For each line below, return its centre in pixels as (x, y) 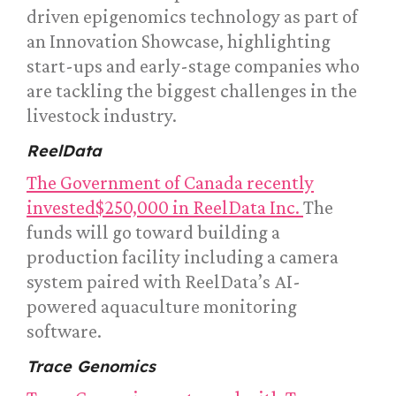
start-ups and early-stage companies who (193, 66)
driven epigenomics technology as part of (192, 17)
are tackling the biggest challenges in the (192, 91)
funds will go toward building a (153, 232)
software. (64, 331)
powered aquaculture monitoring (162, 307)
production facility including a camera (183, 257)
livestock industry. (102, 116)
